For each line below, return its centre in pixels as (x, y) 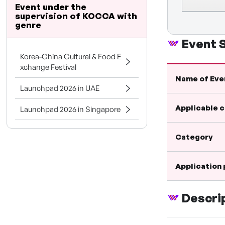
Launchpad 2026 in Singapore (71, 109)
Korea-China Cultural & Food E (71, 57)
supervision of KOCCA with (76, 16)
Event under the (51, 7)
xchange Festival (48, 67)
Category (194, 137)
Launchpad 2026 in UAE (60, 88)
